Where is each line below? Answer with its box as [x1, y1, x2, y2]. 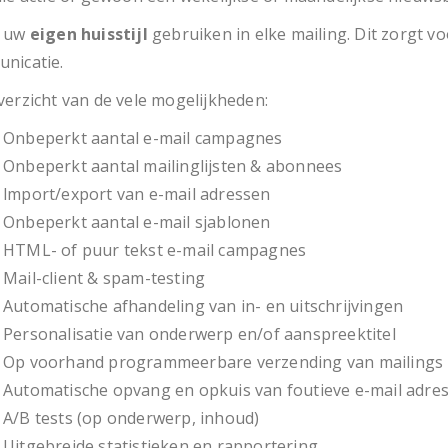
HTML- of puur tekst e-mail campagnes [3, 239, 307, 261]
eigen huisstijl [29, 23, 148, 45]
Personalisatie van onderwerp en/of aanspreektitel [3, 323, 396, 345]
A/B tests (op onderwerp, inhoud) [3, 407, 260, 429]
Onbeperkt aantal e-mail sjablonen [3, 211, 271, 233]
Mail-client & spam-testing [3, 267, 206, 289]
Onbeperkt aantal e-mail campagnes [3, 127, 283, 149]
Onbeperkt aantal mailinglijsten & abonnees [3, 155, 343, 177]
